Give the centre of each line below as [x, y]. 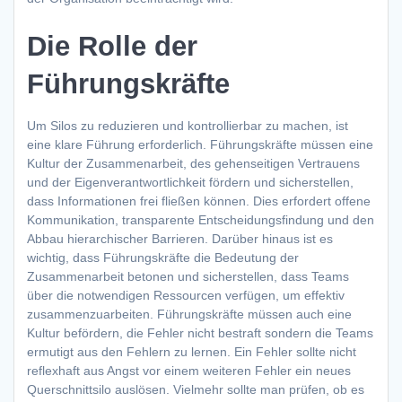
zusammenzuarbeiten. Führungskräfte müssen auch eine [189, 315]
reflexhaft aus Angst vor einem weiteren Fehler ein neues [189, 371]
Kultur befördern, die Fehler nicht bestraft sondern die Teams [200, 333]
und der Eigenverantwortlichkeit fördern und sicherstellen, [190, 183]
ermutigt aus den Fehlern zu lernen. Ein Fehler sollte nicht [192, 352]
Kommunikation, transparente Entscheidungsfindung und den [201, 220]
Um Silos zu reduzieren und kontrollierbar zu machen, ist [188, 126]
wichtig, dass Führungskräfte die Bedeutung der [163, 258]
